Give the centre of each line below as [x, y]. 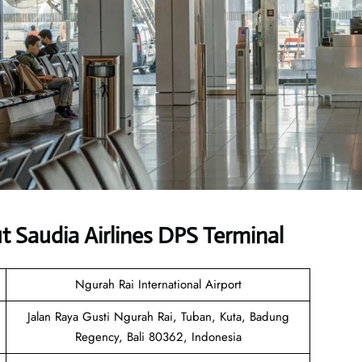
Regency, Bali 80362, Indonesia [158, 337]
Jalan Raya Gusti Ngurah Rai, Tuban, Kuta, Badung [158, 316]
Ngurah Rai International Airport [158, 284]
